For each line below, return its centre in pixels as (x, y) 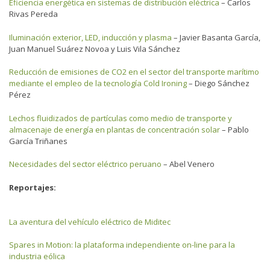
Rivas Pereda (33, 14)
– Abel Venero (188, 164)
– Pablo (234, 129)
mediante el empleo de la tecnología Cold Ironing (98, 83)
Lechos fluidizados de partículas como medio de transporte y (121, 118)
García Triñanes (38, 141)
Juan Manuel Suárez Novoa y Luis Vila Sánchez (95, 49)
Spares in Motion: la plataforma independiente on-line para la (122, 245)
